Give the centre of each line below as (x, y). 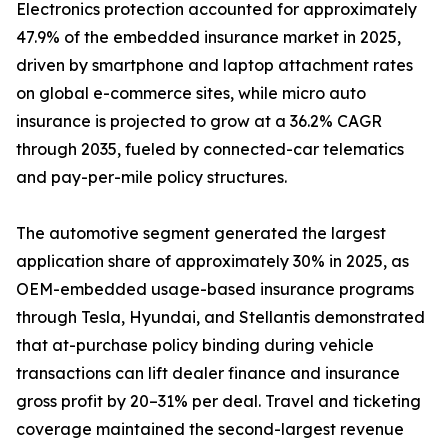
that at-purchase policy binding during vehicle (195, 345)
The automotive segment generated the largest (201, 233)
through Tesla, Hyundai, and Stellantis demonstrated (220, 317)
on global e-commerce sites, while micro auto (191, 93)
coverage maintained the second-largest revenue (210, 429)
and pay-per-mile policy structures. (151, 177)
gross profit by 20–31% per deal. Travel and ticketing (218, 401)
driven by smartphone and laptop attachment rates (214, 65)
